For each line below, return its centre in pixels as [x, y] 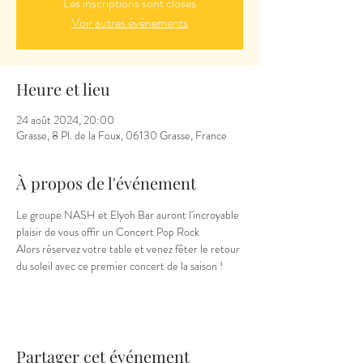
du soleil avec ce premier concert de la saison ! [120, 266]
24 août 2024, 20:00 [65, 120]
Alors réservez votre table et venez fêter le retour [129, 249]
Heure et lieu [63, 89]
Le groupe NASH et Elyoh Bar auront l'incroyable [129, 215]
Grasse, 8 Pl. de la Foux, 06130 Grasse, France [122, 135]
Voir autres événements [130, 22]
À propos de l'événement [106, 183]
